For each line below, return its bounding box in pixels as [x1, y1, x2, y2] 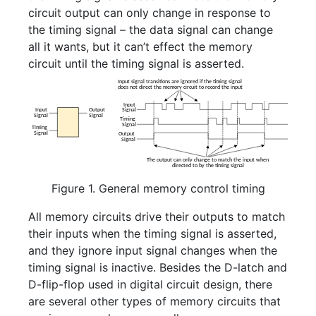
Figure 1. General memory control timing [51, 181, 265, 195]
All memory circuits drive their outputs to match [28, 209, 285, 224]
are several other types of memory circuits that [28, 293, 281, 308]
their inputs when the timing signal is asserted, [28, 226, 276, 241]
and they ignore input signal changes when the [28, 243, 277, 257]
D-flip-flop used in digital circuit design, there [28, 276, 272, 291]
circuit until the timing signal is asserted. [28, 56, 244, 71]
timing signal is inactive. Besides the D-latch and [28, 260, 287, 274]
